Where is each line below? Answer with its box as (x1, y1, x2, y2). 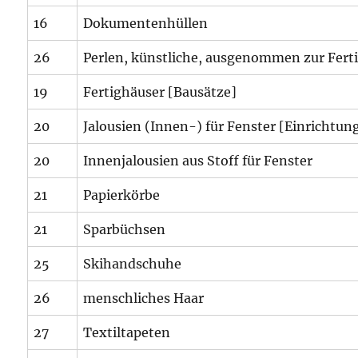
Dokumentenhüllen (83, 15, 209, 31)
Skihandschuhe (83, 256, 182, 272)
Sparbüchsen (83, 221, 166, 237)
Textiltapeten (83, 324, 171, 340)
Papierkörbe (83, 187, 161, 203)
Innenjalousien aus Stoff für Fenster (83, 153, 313, 169)
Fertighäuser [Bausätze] (83, 84, 237, 100)
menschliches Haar (83, 290, 205, 306)
